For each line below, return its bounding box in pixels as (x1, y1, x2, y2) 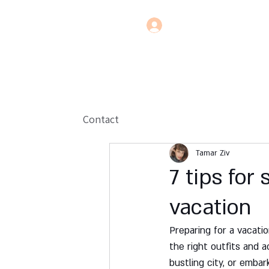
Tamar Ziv (196, 148, 230, 158)
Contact (83, 112, 119, 127)
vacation (169, 193, 251, 223)
